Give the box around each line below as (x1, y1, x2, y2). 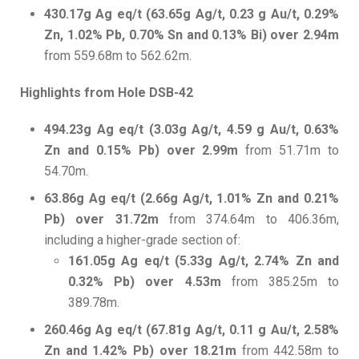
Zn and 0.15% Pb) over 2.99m (44, 143, 246, 159)
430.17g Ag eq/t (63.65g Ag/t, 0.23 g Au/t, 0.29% (44, 6, 339, 22)
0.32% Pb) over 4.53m (68, 274, 221, 290)
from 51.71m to (245, 143, 339, 159)
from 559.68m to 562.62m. (44, 48, 192, 64)
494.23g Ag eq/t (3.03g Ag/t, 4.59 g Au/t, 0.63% (44, 122, 339, 138)
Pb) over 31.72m (44, 212, 169, 228)
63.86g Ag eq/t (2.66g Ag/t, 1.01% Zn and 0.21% (44, 191, 339, 207)
